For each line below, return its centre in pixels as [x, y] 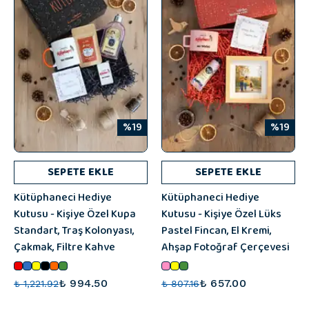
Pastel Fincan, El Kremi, [217, 231]
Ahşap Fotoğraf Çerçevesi [226, 247]
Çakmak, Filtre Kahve [64, 247]
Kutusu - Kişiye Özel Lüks [221, 214]
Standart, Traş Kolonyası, [74, 231]
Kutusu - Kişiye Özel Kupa [75, 214]
